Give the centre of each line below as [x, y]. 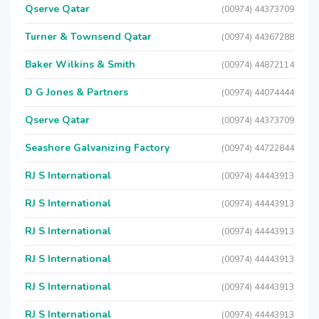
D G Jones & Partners [77, 92]
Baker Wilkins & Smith [80, 64]
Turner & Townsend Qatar [88, 37]
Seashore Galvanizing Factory [97, 148]
